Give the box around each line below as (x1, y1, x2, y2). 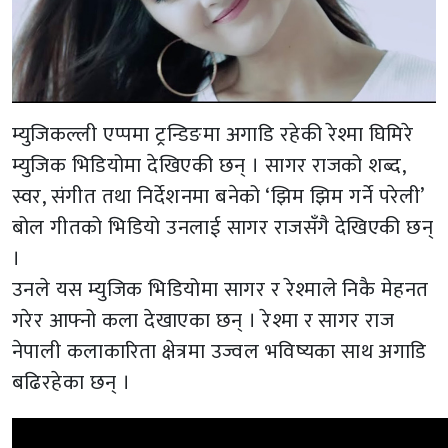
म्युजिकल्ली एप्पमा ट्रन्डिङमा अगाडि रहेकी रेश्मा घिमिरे (12, 116, 414, 152)
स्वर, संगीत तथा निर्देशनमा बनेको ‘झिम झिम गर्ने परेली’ (12, 178, 424, 214)
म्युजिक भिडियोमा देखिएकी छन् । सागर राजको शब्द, (12, 147, 406, 183)
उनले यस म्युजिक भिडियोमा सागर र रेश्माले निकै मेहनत (12, 271, 429, 307)
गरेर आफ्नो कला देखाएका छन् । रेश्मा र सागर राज (12, 302, 395, 338)
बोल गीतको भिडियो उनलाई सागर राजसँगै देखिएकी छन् (12, 209, 434, 245)
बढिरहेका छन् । (12, 364, 131, 400)
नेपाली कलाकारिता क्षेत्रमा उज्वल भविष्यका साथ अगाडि (12, 333, 427, 369)
